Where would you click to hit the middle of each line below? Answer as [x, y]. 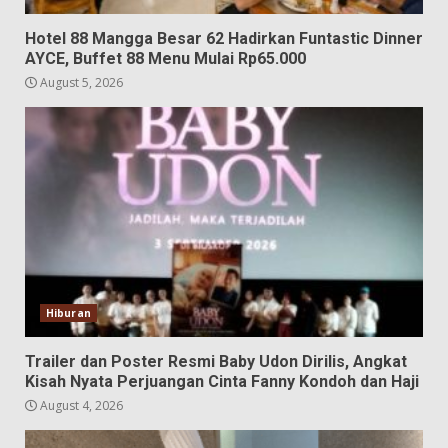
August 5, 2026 [80, 82]
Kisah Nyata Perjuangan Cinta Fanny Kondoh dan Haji [222, 381]
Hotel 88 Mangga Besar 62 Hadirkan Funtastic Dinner [224, 38]
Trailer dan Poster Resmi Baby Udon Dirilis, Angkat [216, 361]
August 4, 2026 [80, 405]
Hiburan [68, 312]
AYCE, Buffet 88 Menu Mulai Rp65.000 [165, 58]
